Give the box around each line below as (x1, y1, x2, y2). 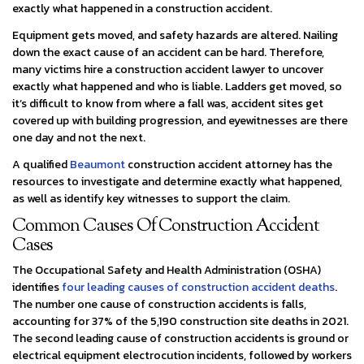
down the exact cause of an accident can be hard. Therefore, (12, 43, 324, 61)
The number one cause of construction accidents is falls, (12, 295, 306, 313)
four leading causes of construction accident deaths (62, 278, 335, 296)
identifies (12, 278, 62, 296)
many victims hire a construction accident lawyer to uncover (12, 60, 323, 78)
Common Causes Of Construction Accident (12, 213, 319, 240)
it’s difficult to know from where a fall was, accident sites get (12, 94, 323, 112)
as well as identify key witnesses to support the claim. (12, 189, 290, 207)
